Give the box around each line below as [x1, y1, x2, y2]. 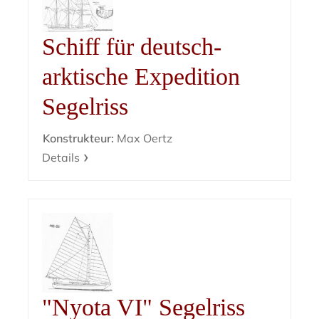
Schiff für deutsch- [42, 33, 222, 61]
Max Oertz [114, 131, 173, 146]
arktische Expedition [42, 63, 241, 90]
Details [42, 150, 80, 165]
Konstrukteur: [43, 131, 115, 146]
